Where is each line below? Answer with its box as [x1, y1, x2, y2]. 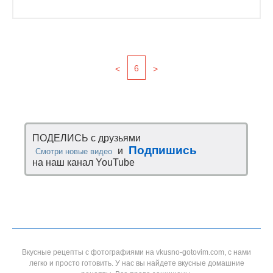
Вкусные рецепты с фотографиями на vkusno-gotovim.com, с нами [22, 248, 251, 257]
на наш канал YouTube [32, 157, 135, 168]
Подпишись [129, 144, 197, 157]
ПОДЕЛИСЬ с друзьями [32, 133, 141, 143]
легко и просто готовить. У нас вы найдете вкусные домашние [29, 259, 244, 268]
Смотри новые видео [35, 147, 112, 156]
